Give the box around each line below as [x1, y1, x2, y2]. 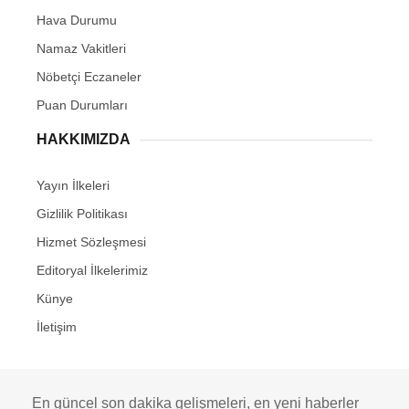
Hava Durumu [37, 13, 117, 28]
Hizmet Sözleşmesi [37, 235, 146, 250]
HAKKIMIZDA [37, 131, 131, 148]
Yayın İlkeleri [37, 178, 110, 194]
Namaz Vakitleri [37, 41, 126, 57]
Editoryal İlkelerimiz [37, 263, 148, 278]
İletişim [37, 320, 77, 335]
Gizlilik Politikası [37, 206, 128, 222]
